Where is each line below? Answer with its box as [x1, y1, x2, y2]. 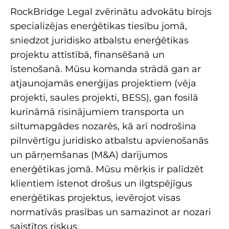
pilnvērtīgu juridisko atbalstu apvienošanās [10, 135, 209, 147]
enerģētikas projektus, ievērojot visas [10, 192, 180, 204]
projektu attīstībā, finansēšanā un [10, 49, 165, 61]
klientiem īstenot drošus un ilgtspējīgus [10, 178, 192, 190]
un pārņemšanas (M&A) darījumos [10, 149, 168, 161]
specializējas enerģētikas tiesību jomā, [10, 20, 187, 32]
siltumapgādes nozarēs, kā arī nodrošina [10, 121, 196, 132]
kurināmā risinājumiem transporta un [10, 106, 184, 118]
